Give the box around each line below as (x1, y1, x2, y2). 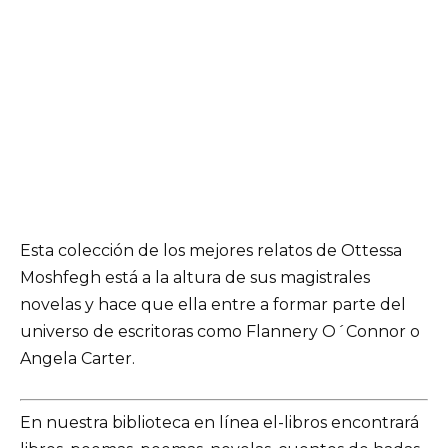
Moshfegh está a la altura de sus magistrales (20, 267, 370, 287)
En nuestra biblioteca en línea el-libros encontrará (20, 412, 419, 432)
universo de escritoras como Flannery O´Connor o (20, 321, 420, 341)
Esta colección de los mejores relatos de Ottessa (20, 240, 402, 260)
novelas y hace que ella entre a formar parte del (20, 294, 406, 314)
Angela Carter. (20, 348, 135, 368)
